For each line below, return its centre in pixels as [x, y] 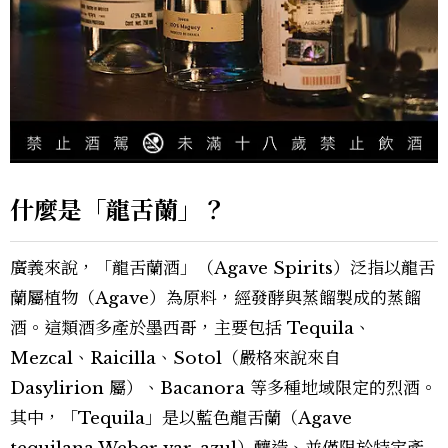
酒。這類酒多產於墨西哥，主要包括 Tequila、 [190, 328]
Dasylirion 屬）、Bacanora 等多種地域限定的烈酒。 [223, 388]
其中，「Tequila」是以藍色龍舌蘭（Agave [181, 418]
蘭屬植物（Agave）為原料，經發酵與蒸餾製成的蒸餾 [215, 298]
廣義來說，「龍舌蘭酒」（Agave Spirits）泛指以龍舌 [222, 268]
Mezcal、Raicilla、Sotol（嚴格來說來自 [175, 358]
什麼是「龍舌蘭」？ [118, 210]
